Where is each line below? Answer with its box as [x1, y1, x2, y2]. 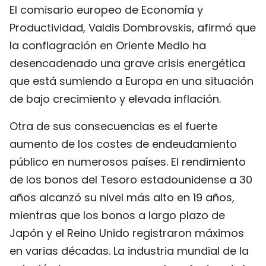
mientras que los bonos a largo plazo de [9, 208, 225, 223]
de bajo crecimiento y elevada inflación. [9, 91, 221, 106]
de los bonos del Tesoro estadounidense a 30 [9, 172, 252, 187]
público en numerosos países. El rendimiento [9, 154, 246, 169]
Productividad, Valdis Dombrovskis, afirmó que [9, 20, 256, 35]
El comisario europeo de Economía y [9, 2, 203, 17]
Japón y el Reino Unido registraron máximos [9, 226, 244, 240]
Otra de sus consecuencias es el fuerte [9, 119, 217, 134]
